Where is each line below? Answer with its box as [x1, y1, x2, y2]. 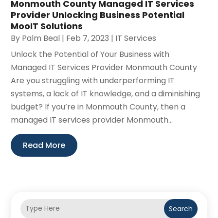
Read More [23, 139, 66, 151]
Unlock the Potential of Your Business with [11, 48, 170, 60]
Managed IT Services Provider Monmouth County [11, 61, 198, 73]
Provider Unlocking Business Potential [11, 8, 185, 21]
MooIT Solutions [11, 19, 83, 32]
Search [168, 203, 193, 214]
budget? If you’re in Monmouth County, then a [11, 101, 186, 112]
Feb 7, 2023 [66, 32, 109, 44]
